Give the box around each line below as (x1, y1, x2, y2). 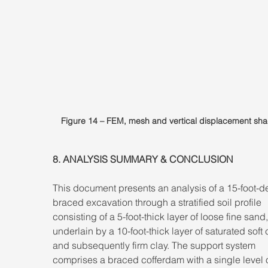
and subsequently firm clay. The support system (53, 239, 258, 252)
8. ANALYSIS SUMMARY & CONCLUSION (53, 153, 236, 166)
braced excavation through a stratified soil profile (53, 196, 264, 209)
